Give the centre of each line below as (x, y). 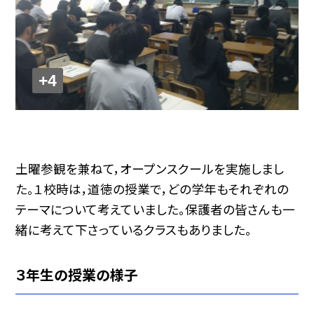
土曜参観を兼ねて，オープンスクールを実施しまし (150, 169)
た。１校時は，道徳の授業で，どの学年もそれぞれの (152, 189)
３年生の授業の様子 (77, 275)
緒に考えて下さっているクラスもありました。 (134, 230)
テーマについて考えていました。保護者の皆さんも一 (156, 210)
